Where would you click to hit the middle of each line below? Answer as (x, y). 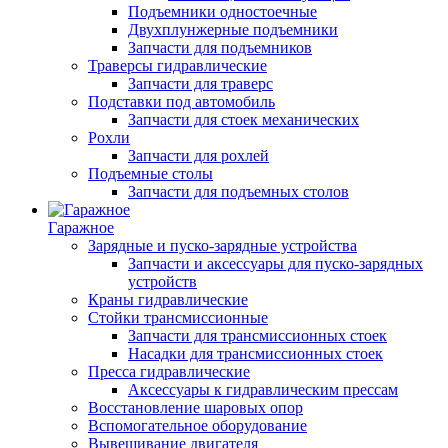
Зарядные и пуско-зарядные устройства (222, 245)
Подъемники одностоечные (222, 11)
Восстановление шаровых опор (195, 407)
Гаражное (81, 227)
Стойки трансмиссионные (178, 317)
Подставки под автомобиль (181, 101)
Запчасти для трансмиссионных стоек (257, 335)
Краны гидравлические (168, 299)
